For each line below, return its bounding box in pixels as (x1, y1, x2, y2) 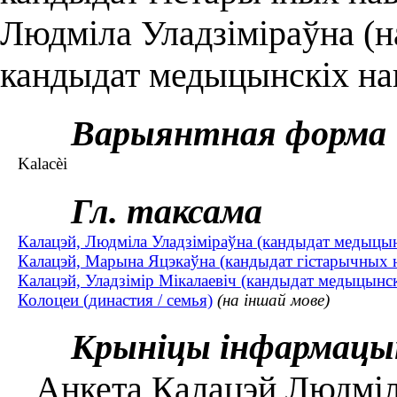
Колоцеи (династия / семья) (18, 290, 213, 309)
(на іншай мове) (217, 290, 330, 309)
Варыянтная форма (71, 113, 386, 153)
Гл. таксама (71, 191, 262, 231)
